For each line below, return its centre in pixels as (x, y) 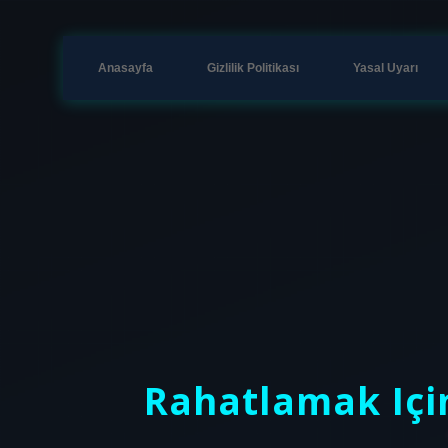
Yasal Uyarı (385, 68)
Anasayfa (125, 68)
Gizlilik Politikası (253, 68)
